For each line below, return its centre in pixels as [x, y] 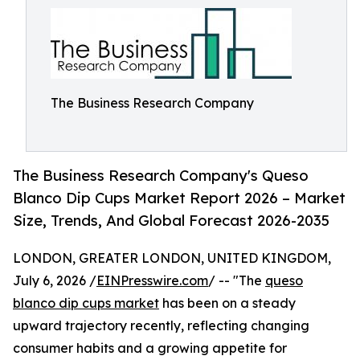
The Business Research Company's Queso [161, 176]
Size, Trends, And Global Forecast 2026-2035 [171, 221]
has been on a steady [227, 303]
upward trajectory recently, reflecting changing [161, 326]
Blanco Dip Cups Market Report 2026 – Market [179, 198]
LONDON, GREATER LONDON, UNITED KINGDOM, [172, 258]
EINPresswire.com [152, 281]
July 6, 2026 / [55, 281]
